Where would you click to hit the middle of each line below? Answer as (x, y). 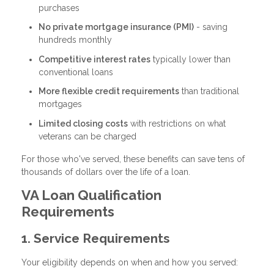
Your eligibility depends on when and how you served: (130, 262)
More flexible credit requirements (109, 91)
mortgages (60, 104)
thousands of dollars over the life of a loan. (106, 172)
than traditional (209, 91)
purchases (59, 8)
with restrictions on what (177, 123)
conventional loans (76, 72)
